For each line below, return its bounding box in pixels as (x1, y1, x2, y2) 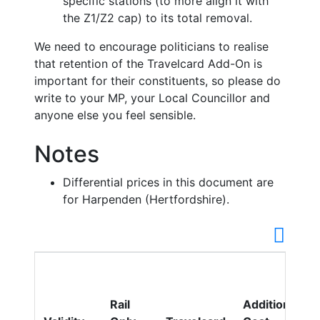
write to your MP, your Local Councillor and (34, 91, 270, 106)
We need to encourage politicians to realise (34, 39, 269, 54)
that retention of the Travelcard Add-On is (34, 56, 262, 71)
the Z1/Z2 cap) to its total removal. (63, 11, 252, 26)
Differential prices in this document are (63, 175, 274, 190)
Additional (243, 297, 299, 312)
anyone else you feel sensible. (34, 108, 196, 123)
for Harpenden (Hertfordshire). (63, 192, 233, 207)
